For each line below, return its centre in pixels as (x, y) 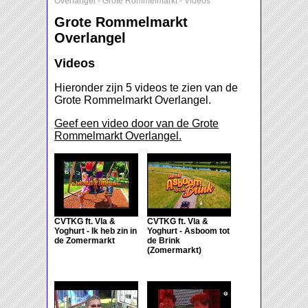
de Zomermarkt (85, 241)
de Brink (164, 241)
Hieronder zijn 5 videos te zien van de (146, 88)
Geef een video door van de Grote (136, 124)
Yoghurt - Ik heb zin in (96, 231)
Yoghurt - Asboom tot (188, 231)
